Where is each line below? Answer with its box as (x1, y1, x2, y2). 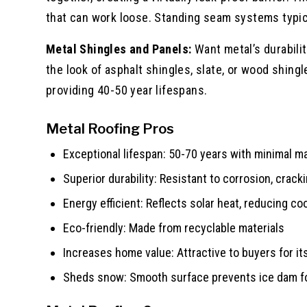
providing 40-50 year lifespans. (46, 82, 208, 97)
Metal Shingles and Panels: (46, 41, 192, 56)
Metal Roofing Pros (46, 120, 174, 137)
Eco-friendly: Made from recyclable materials (63, 220, 284, 235)
